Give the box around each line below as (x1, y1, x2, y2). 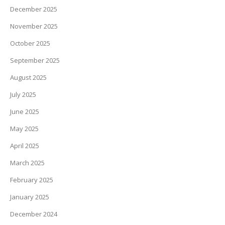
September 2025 (10, 56, 60, 65)
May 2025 (10, 124, 39, 133)
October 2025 (10, 39, 50, 48)
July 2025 (10, 90, 36, 99)
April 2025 (10, 141, 39, 150)
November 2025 (10, 22, 58, 31)
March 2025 (10, 158, 45, 167)
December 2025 (10, 5, 57, 14)
